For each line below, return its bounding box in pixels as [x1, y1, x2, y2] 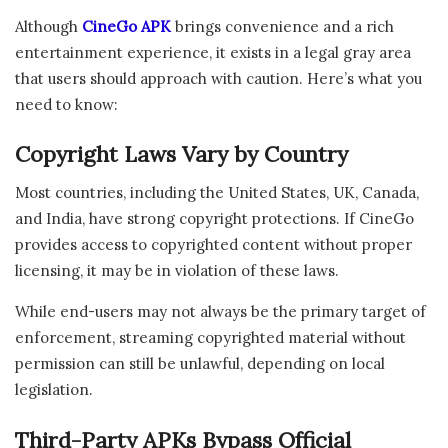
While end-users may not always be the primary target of [15, 302, 426, 322]
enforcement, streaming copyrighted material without [15, 328, 406, 348]
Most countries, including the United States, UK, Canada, [15, 183, 419, 203]
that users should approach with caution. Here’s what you [15, 68, 422, 88]
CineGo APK [82, 16, 171, 36]
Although [15, 16, 82, 36]
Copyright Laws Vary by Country [15, 140, 348, 169]
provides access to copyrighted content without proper [15, 235, 412, 255]
